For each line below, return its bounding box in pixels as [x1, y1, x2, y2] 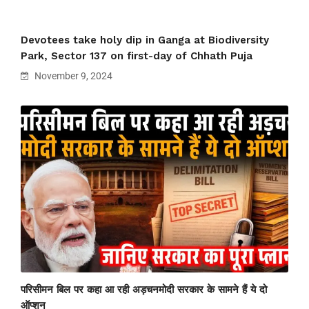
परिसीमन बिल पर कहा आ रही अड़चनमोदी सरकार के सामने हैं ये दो [21, 283, 267, 297]
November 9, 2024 [32, 70, 112, 81]
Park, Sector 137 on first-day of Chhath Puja [21, 49, 252, 62]
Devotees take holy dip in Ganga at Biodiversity [21, 33, 269, 46]
